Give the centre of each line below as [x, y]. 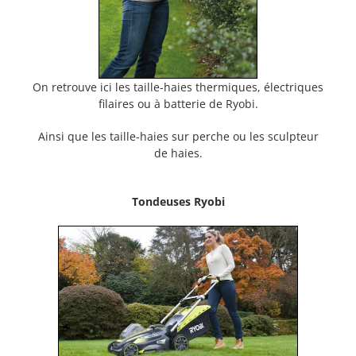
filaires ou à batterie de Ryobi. [178, 104]
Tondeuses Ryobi [178, 202]
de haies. [178, 153]
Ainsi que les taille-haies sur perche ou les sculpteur [178, 137]
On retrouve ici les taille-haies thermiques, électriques [178, 87]
